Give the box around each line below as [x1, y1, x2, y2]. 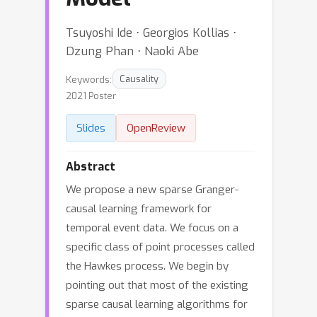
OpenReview [127, 121, 185, 135]
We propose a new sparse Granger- [66, 183, 238, 197]
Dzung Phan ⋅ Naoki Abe [66, 43, 199, 59]
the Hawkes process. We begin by [66, 259, 229, 273]
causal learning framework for [66, 202, 212, 216]
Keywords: [66, 72, 112, 86]
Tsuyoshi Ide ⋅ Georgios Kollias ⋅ [66, 25, 236, 40]
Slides [76, 121, 105, 135]
